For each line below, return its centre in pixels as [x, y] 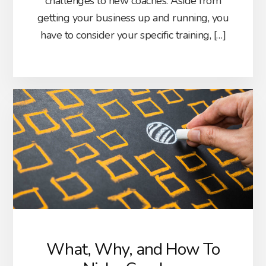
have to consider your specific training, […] [133, 35]
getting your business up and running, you [133, 18]
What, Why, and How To [133, 250]
